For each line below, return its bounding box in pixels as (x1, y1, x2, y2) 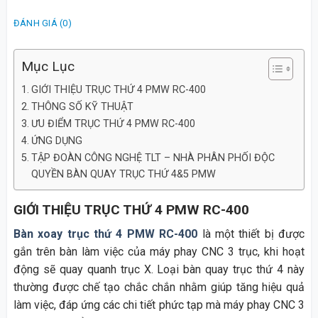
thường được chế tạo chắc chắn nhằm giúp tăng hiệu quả (13, 280, 305, 295)
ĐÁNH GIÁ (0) (13, 17, 72, 28)
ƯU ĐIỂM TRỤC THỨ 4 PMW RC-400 (31, 117, 195, 130)
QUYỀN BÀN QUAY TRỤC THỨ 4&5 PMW (31, 168, 216, 180)
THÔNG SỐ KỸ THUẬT (31, 100, 133, 113)
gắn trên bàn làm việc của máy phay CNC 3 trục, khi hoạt (13, 245, 305, 259)
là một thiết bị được (197, 227, 305, 241)
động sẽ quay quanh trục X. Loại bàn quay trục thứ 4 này (13, 263, 305, 277)
